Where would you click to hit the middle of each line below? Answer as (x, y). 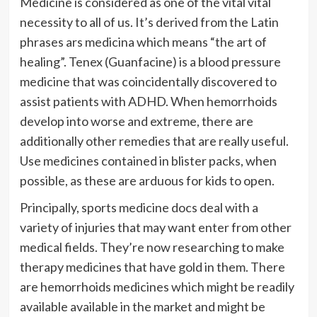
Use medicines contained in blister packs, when (148, 160)
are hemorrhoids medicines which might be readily (157, 286)
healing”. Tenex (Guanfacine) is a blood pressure (150, 61)
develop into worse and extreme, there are (136, 121)
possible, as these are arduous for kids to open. (147, 180)
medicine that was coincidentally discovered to (148, 81)
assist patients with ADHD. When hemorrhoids (148, 101)
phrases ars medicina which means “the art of (143, 41)
